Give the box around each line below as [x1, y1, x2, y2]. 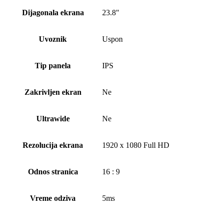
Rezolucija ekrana [23, 141, 83, 150]
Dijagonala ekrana [22, 8, 84, 17]
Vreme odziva [30, 194, 76, 203]
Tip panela [35, 61, 71, 70]
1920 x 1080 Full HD [102, 141, 169, 150]
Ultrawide [36, 114, 70, 123]
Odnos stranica [27, 167, 78, 176]
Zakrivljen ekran [24, 88, 82, 97]
